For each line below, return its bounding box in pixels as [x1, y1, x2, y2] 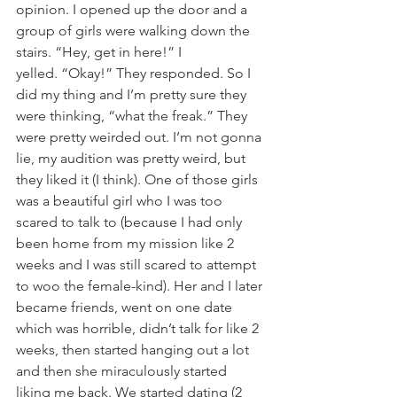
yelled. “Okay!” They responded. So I [16, 65, 254, 82]
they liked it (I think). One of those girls [16, 171, 261, 188]
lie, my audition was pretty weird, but [16, 150, 249, 167]
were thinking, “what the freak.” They [16, 107, 251, 124]
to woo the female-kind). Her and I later [16, 277, 266, 294]
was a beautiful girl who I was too [16, 192, 226, 209]
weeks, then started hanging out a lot [16, 341, 253, 358]
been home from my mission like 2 [16, 235, 237, 252]
